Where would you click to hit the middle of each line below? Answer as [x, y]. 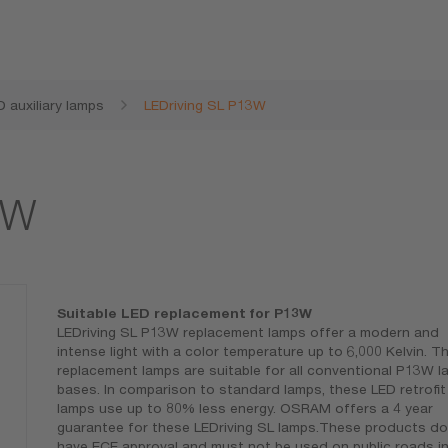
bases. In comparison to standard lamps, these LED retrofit [251, 389]
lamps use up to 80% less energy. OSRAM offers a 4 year [244, 408]
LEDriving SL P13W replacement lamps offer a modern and [247, 332]
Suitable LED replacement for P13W [184, 313]
